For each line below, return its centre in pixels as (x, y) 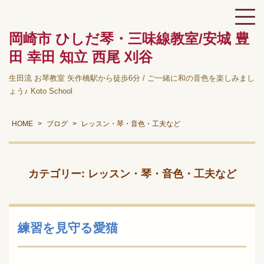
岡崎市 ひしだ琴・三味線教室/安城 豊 (129, 39)
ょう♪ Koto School (41, 91)
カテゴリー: (58, 174)
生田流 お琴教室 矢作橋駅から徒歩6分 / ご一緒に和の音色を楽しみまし (132, 78)
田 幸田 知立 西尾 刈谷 (81, 57)
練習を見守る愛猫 (68, 228)
